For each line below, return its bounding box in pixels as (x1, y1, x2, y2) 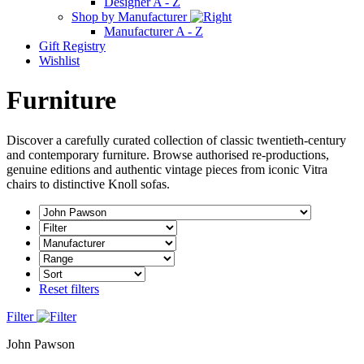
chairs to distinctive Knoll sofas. (6, 176, 170, 191)
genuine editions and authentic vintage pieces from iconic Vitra (6, 162, 327, 176)
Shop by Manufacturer (71, 9, 190, 24)
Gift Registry (39, 38, 106, 53)
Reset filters (39, 281, 99, 296)
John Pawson (6, 336, 75, 351)
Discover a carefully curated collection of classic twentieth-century (6, 132, 346, 147)
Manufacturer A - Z (104, 24, 203, 38)
